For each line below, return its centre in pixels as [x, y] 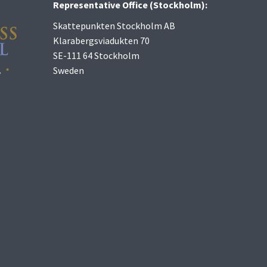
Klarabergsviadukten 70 [101, 41]
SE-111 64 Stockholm [96, 56]
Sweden [68, 71]
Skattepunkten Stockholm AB [114, 26]
